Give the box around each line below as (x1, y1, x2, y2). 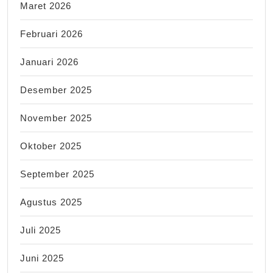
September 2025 (20, 168, 94, 179)
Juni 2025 (20, 252, 64, 263)
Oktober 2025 (20, 140, 82, 151)
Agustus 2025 (20, 196, 82, 207)
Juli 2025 (20, 224, 61, 235)
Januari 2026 (20, 56, 79, 67)
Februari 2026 (20, 28, 83, 39)
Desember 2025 (20, 84, 92, 95)
